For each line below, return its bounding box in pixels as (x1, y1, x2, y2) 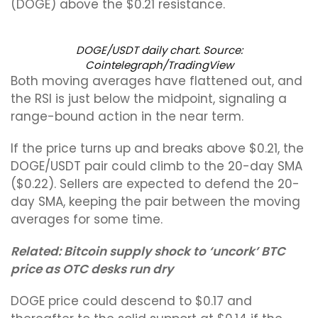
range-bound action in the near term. (11, 108, 243, 125)
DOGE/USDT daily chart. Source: (75, 43, 243, 57)
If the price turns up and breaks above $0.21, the (11, 140, 304, 157)
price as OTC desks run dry (11, 261, 173, 278)
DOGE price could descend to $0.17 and (11, 292, 252, 309)
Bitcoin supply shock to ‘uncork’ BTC (64, 243, 285, 260)
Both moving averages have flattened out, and (11, 72, 302, 89)
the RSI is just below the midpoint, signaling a (11, 90, 287, 107)
